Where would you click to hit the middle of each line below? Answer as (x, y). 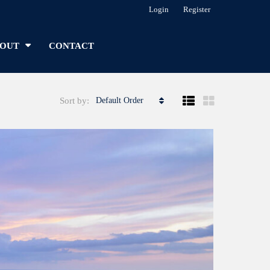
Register (197, 9)
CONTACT (71, 46)
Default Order (120, 101)
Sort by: (76, 101)
